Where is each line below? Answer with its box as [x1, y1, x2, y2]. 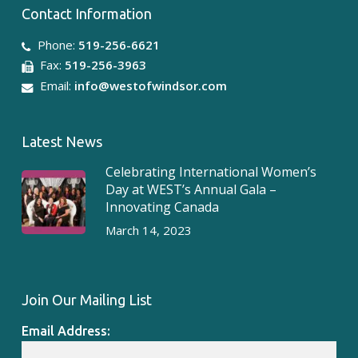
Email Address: [21, 324, 110, 338]
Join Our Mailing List [21, 292, 152, 308]
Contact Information [21, 6, 152, 22]
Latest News [21, 133, 102, 149]
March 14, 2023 [105, 222, 192, 238]
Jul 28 [172, 197, 199, 212]
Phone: [30, 37, 78, 54]
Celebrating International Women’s [105, 163, 316, 181]
